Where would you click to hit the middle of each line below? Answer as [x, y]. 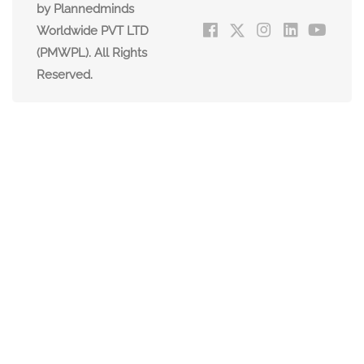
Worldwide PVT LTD [93, 31]
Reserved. [65, 75]
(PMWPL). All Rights [92, 53]
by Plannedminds [85, 9]
